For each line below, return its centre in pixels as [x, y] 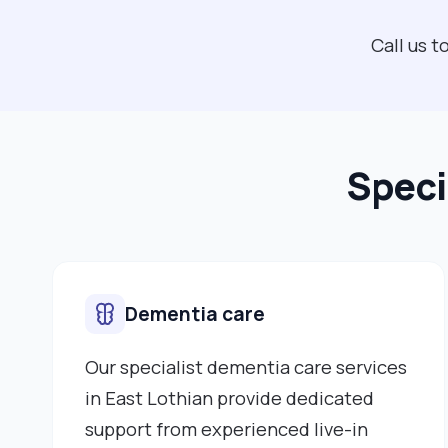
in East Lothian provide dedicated [229, 397]
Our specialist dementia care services [246, 366]
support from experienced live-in [226, 428]
